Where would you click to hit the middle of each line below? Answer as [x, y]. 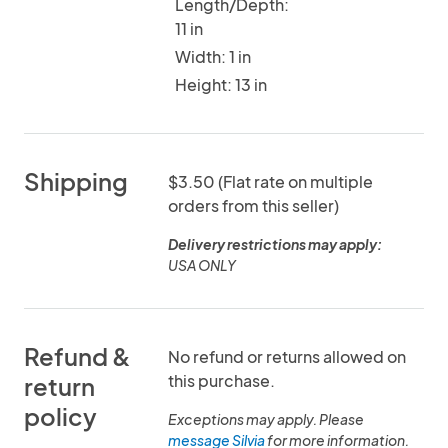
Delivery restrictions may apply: [275, 244]
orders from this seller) [253, 205]
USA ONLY [202, 265]
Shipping [76, 181]
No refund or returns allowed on [287, 356]
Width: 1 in [213, 56]
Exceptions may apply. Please [266, 419]
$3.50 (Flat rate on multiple [270, 181]
